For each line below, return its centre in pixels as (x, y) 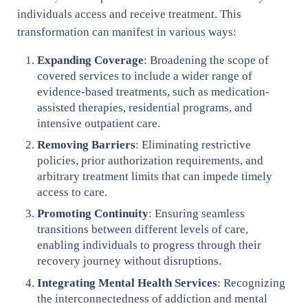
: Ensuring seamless (197, 214)
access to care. (73, 192)
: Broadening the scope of (207, 60)
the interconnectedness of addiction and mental (153, 298)
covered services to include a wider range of (145, 76)
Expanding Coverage (91, 60)
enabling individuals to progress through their (150, 245)
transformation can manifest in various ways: (126, 32)
